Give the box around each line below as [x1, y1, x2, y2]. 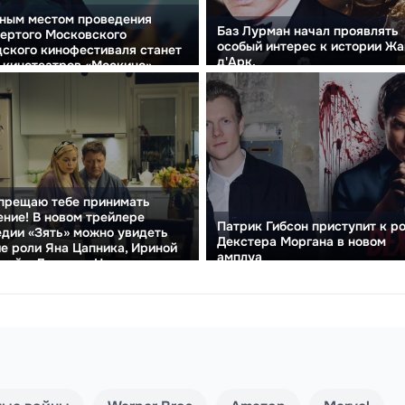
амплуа [217, 248, 262, 265]
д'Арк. [217, 52, 256, 70]
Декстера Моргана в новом [217, 232, 386, 250]
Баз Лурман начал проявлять [217, 22, 399, 39]
